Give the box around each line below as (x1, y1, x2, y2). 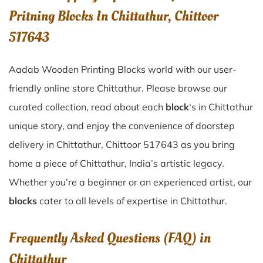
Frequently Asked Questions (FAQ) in (9, 228, 211, 248)
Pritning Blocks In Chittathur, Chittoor (9, 6, 218, 26)
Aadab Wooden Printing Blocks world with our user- (9, 63, 237, 75)
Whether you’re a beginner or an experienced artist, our (9, 176, 252, 188)
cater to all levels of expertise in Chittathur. (37, 195, 227, 207)
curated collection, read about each (9, 101, 166, 113)
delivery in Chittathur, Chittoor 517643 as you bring (9, 139, 235, 150)
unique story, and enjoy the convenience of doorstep (9, 120, 235, 131)
